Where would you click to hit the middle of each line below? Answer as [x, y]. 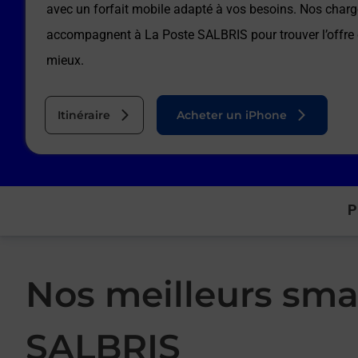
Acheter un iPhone [232, 115]
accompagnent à [95, 35]
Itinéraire [84, 115]
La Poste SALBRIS [196, 35]
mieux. [65, 60]
